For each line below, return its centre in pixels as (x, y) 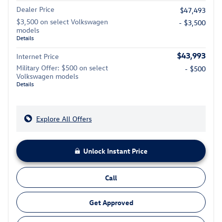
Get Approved (111, 202)
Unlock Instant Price (115, 151)
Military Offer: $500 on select (62, 68)
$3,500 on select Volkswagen (62, 22)
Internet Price (38, 56)
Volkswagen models (47, 76)
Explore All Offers (64, 119)
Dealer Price (35, 9)
